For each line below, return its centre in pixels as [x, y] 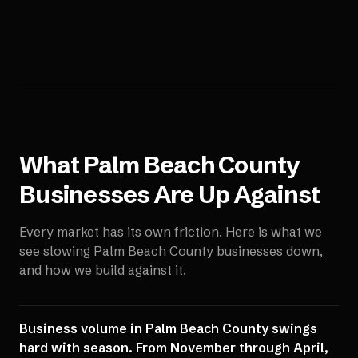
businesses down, [268, 251]
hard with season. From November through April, [174, 348]
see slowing [56, 251]
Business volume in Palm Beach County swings [168, 328]
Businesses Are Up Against [170, 195]
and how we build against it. [103, 270]
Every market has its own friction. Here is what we [171, 232]
